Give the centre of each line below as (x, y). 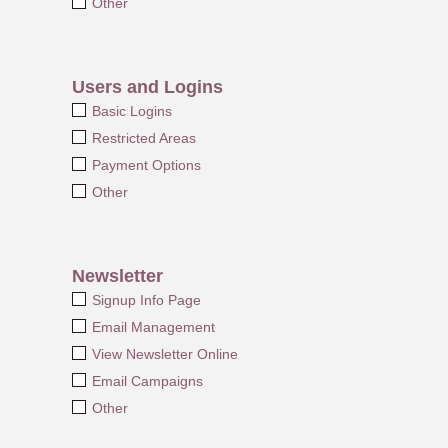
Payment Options (146, 164)
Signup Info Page (146, 299)
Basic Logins (131, 110)
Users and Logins (147, 86)
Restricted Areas (143, 137)
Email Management (153, 326)
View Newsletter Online (164, 353)
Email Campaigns (147, 380)
